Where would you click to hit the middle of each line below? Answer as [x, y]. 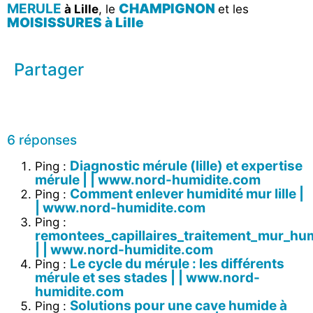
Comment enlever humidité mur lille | [187, 194]
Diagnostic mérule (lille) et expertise [186, 166]
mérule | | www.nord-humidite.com [148, 180]
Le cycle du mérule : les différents [177, 263]
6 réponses [42, 140]
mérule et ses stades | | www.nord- [147, 277]
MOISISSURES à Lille [75, 23]
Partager [49, 69]
